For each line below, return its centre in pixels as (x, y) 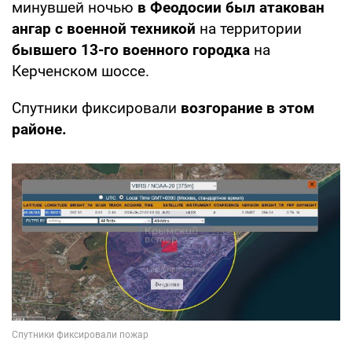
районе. (39, 130)
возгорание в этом (247, 108)
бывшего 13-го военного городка (133, 50)
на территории (251, 29)
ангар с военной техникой (106, 29)
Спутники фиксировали (96, 108)
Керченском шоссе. (81, 71)
